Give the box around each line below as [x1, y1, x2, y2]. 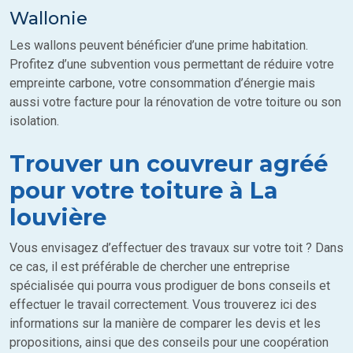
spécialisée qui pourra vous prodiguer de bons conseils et [9, 278, 330, 294]
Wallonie [9, 7, 87, 30]
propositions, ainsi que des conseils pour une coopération [9, 335, 329, 351]
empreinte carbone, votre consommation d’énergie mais [9, 76, 315, 91]
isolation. [9, 113, 59, 129]
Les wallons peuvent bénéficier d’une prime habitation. [9, 38, 308, 54]
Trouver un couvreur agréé [9, 150, 328, 178]
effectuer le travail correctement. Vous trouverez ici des [9, 297, 317, 313]
